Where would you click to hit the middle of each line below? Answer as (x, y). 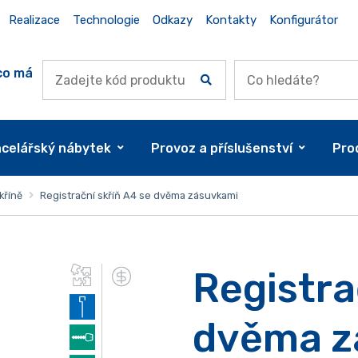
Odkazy (172, 20)
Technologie (106, 20)
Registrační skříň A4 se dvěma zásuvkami (137, 195)
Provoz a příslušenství (222, 148)
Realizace (34, 20)
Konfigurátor (303, 20)
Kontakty (231, 20)
